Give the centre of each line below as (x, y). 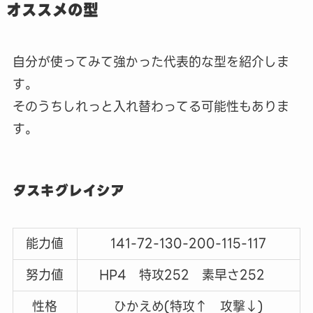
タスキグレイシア (68, 191)
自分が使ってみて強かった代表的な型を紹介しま (151, 61)
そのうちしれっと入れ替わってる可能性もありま (151, 106)
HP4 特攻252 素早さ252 (189, 275)
